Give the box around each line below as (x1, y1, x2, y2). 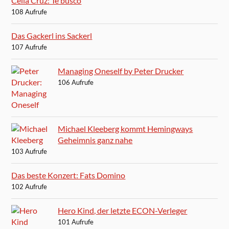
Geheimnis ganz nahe (58, 134, 133, 145)
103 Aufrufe (11, 147, 48, 155)
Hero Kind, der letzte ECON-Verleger (58, 205, 188, 215)
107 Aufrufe (11, 42, 48, 51)
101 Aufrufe (58, 217, 94, 226)
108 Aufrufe (11, 7, 48, 16)
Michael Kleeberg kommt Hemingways (58, 123, 193, 133)
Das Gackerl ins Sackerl (11, 30, 93, 40)
